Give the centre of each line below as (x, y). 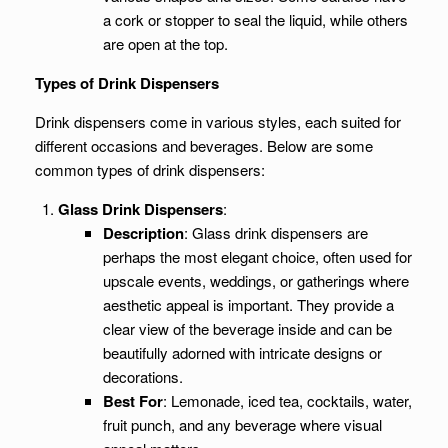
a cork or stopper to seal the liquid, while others (255, 19)
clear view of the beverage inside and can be (247, 328)
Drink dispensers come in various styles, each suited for (218, 121)
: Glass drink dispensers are (275, 232)
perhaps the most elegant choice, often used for (257, 256)
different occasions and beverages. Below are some (204, 145)
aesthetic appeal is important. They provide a (248, 304)
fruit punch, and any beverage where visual (242, 424)
